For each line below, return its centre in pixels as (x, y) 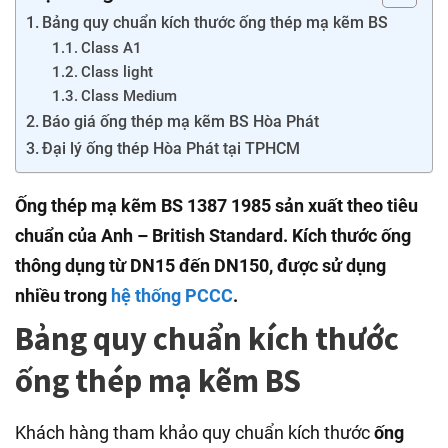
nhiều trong (63, 296)
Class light (116, 72)
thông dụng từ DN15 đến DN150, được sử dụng (200, 266)
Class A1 (111, 48)
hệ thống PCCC (172, 296)
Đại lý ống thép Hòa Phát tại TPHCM (171, 149)
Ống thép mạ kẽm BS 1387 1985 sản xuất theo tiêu (216, 206)
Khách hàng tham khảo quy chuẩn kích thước (194, 433)
